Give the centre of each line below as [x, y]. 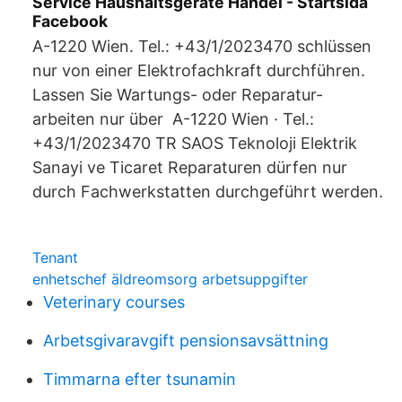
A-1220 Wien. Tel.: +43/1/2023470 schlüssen [202, 46]
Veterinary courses [114, 302]
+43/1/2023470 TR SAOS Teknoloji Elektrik [195, 143]
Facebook [70, 21]
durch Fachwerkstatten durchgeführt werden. [208, 192]
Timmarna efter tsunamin [140, 379]
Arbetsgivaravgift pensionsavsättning [186, 341]
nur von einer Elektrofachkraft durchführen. [199, 70]
